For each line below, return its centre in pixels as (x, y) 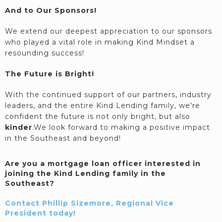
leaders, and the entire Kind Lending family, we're (103, 106)
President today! (40, 213)
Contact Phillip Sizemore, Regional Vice (89, 203)
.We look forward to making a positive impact (121, 127)
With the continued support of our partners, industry (108, 95)
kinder (19, 127)
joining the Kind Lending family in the (85, 173)
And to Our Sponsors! (51, 10)
